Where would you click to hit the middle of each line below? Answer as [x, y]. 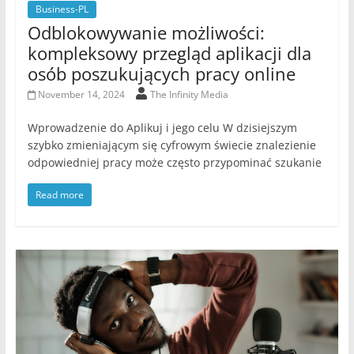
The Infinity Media [190, 95]
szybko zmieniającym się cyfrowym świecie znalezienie [171, 145]
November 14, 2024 [82, 95]
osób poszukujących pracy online [161, 74]
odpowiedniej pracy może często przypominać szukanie [174, 163]
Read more [59, 195]
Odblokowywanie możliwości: [146, 33]
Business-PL [62, 9]
